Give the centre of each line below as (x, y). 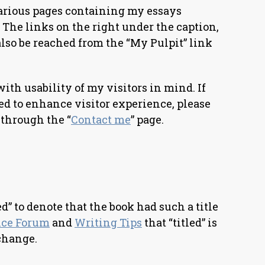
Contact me (101, 119)
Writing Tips (108, 222)
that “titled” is (180, 222)
